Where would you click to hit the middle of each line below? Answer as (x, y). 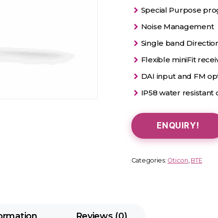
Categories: (149, 160)
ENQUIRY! (178, 125)
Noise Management (177, 26)
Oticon (178, 160)
